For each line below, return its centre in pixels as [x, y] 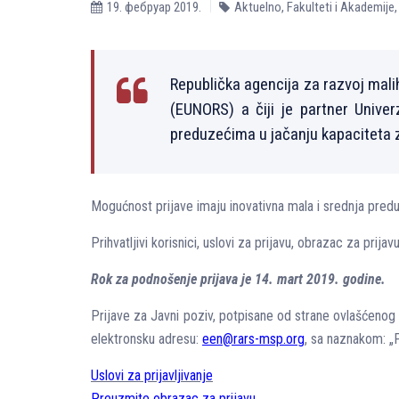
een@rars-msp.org [253, 339]
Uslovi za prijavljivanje [152, 375]
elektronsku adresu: [147, 339]
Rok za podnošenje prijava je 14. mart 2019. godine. [238, 279]
